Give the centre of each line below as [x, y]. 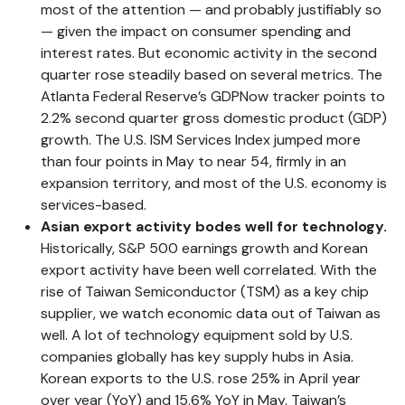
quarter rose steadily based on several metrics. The [212, 74]
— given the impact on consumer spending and [196, 31]
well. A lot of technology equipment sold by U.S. [197, 334]
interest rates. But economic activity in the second [209, 52]
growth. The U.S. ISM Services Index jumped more [201, 139]
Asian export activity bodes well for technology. [214, 226]
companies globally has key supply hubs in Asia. [197, 356]
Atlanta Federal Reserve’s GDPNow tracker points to [213, 96]
